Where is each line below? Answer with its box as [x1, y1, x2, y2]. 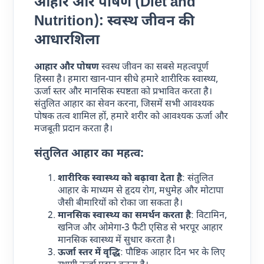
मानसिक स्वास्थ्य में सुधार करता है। [58, 234, 176, 247]
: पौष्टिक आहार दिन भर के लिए [120, 246, 226, 259]
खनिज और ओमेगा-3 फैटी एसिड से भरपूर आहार [58, 222, 223, 235]
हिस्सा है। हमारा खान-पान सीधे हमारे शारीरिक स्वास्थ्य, [34, 74, 219, 87]
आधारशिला [34, 31, 100, 50]
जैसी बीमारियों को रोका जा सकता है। [58, 197, 183, 210]
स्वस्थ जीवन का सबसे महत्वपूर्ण [99, 61, 209, 74]
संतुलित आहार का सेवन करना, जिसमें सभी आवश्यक [34, 98, 214, 111]
